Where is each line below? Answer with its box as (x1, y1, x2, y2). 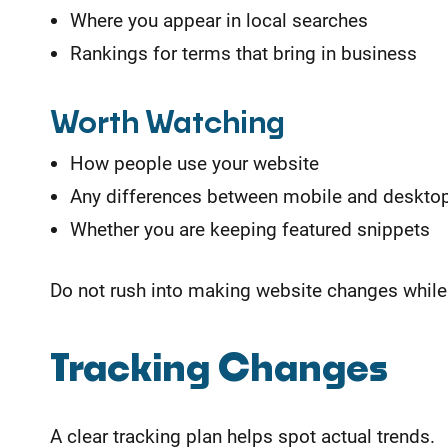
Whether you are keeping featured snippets (70, 218, 430, 242)
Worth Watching (50, 109, 285, 140)
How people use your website (70, 152, 319, 176)
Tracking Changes (50, 351, 388, 390)
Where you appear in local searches (70, 9, 368, 33)
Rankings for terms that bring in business (70, 42, 417, 66)
